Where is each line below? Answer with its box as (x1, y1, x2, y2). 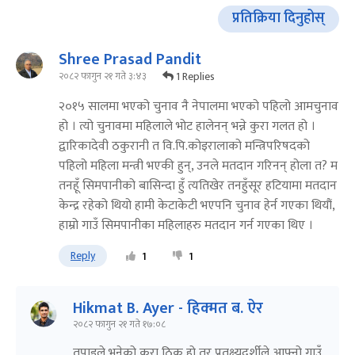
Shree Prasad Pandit (59, 45, 201, 73)
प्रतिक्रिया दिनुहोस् (232, 6, 325, 31)
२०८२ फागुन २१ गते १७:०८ (73, 315, 166, 332)
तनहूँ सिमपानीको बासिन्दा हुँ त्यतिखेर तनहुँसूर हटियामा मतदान (59, 174, 337, 197)
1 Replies (174, 67, 215, 86)
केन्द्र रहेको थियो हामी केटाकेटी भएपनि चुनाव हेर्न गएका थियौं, (59, 194, 334, 216)
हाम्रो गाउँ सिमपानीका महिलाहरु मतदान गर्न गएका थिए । (59, 214, 313, 236)
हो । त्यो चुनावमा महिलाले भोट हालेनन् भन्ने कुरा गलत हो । (59, 115, 315, 137)
